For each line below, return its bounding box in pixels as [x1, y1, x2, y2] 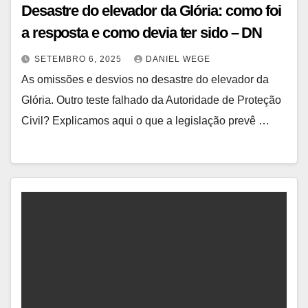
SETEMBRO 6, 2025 [34, 54, 124, 65]
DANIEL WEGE [146, 54, 210, 65]
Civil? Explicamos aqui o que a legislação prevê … [21, 115, 269, 127]
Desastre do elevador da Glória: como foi [21, 2, 281, 20]
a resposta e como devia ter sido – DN [21, 24, 263, 42]
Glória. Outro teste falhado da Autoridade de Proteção [21, 94, 281, 107]
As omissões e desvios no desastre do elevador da [21, 74, 269, 86]
